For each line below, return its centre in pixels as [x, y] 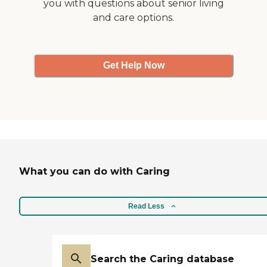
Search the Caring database [162, 259]
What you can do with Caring [94, 172]
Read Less [146, 207]
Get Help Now [133, 66]
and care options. [133, 17]
